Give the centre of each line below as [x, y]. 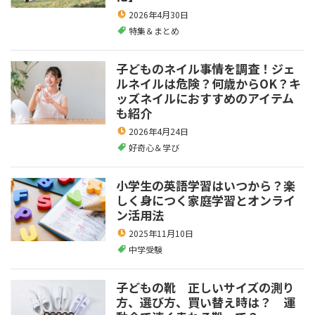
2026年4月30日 [159, 14]
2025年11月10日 [161, 233]
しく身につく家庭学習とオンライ [206, 200]
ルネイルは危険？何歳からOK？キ [208, 83]
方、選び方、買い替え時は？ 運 [206, 302]
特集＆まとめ [154, 30]
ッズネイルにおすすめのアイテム [205, 98]
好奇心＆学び [154, 147]
